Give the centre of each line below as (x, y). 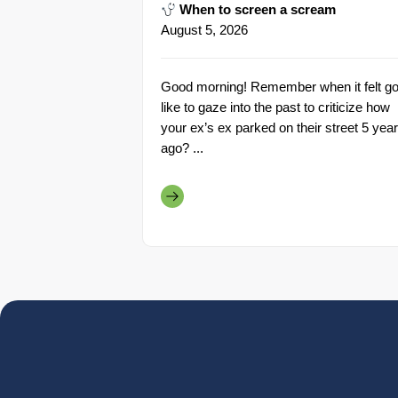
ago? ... (182, 148)
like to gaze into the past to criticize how (275, 107)
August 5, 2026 (204, 30)
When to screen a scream (256, 10)
